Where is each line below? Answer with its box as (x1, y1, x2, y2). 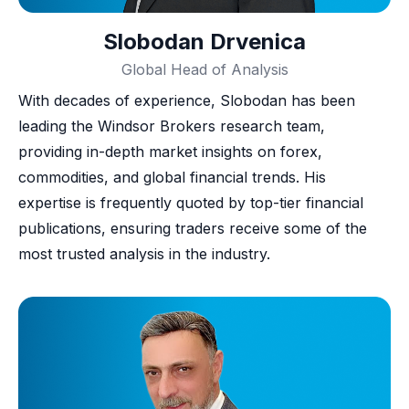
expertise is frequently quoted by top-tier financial (18, 193, 363, 212)
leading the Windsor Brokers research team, (18, 116, 325, 135)
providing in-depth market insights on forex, (18, 142, 322, 161)
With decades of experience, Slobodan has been (18, 90, 355, 110)
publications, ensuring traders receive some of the (18, 218, 367, 237)
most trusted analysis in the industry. (18, 244, 270, 263)
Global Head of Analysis (121, 59, 288, 79)
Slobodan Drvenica (103, 27, 306, 55)
